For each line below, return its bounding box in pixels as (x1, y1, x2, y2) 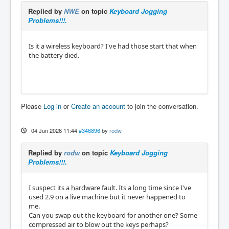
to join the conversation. (125, 101, 198, 111)
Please (21, 101, 43, 111)
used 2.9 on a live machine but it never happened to (29, 192, 186, 201)
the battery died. (29, 50, 79, 60)
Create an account (71, 101, 125, 111)
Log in (43, 101, 61, 111)
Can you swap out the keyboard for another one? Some (29, 210, 197, 220)
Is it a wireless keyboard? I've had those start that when (29, 41, 197, 51)
